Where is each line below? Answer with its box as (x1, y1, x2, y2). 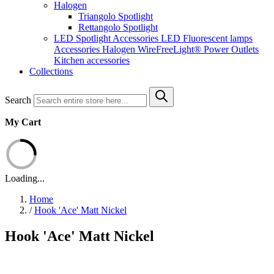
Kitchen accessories (54, 55, 130, 65)
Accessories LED (113, 33, 183, 43)
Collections (29, 66, 73, 76)
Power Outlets (204, 44, 259, 54)
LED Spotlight (54, 33, 113, 43)
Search (5, 95, 31, 105)
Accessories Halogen (54, 44, 138, 54)
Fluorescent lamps (183, 33, 253, 43)
